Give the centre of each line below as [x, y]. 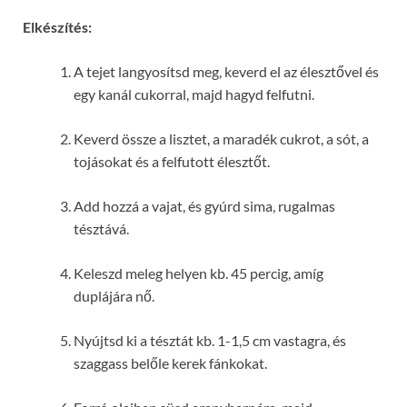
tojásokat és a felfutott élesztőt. [172, 162]
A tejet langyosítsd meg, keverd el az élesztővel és [226, 72]
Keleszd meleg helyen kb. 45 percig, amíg [199, 273]
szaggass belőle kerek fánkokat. [170, 363]
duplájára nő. [114, 296]
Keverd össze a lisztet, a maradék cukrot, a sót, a [221, 139]
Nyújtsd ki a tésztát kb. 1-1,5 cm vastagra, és [210, 341]
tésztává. [101, 229]
